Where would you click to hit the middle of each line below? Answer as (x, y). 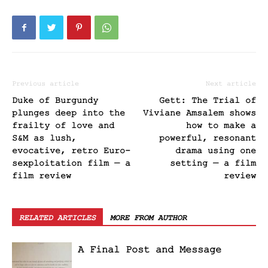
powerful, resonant (208, 139)
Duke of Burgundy (55, 101)
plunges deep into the (68, 114)
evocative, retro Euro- (71, 151)
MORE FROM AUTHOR (148, 218)
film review (42, 176)
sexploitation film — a (71, 164)
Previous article (45, 84)
